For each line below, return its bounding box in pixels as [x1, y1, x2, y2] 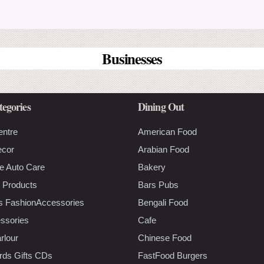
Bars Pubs [138, 179, 179, 190]
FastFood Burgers [138, 250, 207, 260]
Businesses [102, 47, 162, 70]
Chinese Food [138, 232, 192, 243]
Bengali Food [138, 197, 188, 207]
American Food [138, 126, 197, 137]
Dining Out [138, 98, 184, 114]
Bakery [138, 161, 166, 172]
